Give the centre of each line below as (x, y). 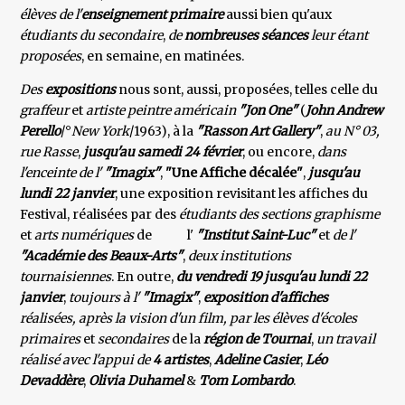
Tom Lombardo (246, 381)
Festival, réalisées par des (99, 215)
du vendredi (212, 277)
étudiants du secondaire (92, 36)
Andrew (360, 111)
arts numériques (86, 235)
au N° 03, (353, 132)
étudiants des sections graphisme (278, 215)
